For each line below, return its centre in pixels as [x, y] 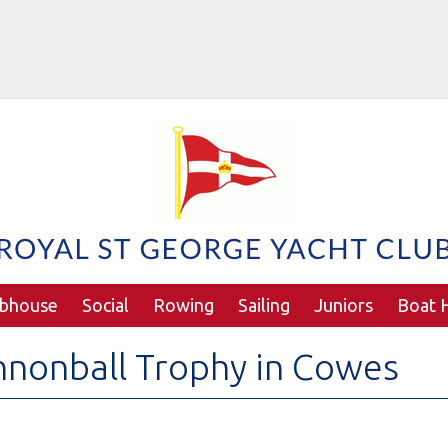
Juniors [343, 305]
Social [105, 305]
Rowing [183, 305]
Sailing [263, 305]
